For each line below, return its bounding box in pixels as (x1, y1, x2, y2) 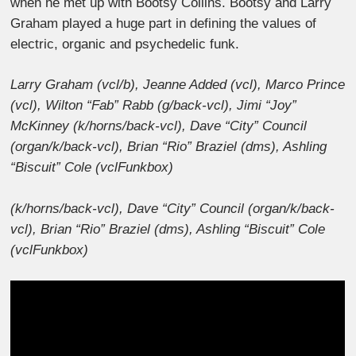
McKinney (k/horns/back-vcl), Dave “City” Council (10, 118, 308, 134)
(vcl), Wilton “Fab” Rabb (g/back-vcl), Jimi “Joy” (10, 98, 297, 114)
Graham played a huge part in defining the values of (10, 15, 317, 31)
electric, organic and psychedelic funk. (10, 36, 240, 52)
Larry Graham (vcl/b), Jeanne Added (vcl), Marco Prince (10, 77, 346, 93)
